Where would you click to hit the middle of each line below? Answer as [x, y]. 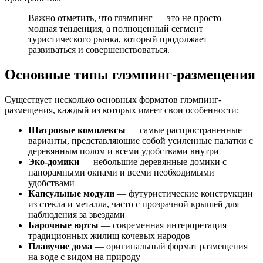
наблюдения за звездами [77, 215]
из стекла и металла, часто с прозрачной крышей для [134, 204]
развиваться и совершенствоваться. [99, 50]
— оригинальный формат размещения [170, 247]
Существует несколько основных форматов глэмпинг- [113, 100]
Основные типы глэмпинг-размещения [130, 75]
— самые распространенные [184, 130]
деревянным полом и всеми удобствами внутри [124, 151]
